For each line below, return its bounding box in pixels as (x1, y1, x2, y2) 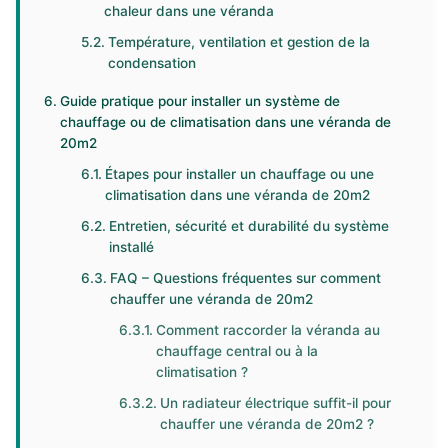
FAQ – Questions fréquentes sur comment (110, 270, 382, 286)
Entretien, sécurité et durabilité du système (109, 218, 390, 234)
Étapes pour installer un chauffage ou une (105, 166, 375, 182)
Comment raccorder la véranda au (155, 322, 380, 338)
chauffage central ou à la (155, 343, 318, 359)
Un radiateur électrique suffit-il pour (159, 395, 391, 411)
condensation (108, 55, 197, 71)
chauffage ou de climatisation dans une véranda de (59, 114, 391, 130)
